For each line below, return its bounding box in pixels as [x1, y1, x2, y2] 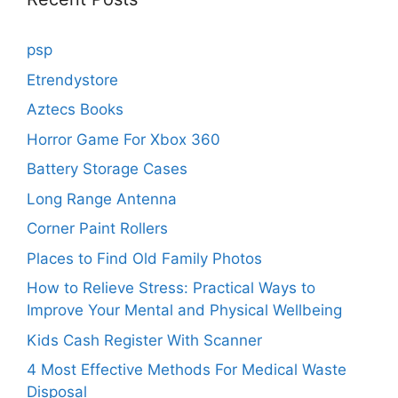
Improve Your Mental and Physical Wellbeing [27, 301, 342, 320]
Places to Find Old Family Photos [27, 249, 262, 267]
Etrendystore [27, 70, 118, 89]
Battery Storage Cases [27, 160, 187, 179]
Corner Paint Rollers [27, 219, 168, 238]
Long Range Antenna [27, 189, 177, 208]
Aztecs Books [27, 100, 123, 119]
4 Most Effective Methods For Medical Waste [27, 361, 346, 379]
